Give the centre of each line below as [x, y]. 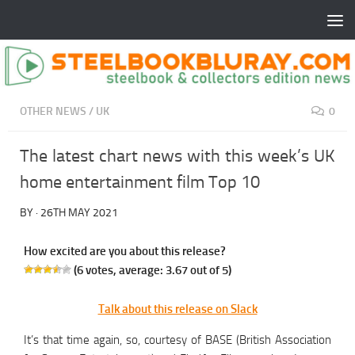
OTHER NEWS [53, 112]
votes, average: [124, 271]
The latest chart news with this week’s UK [177, 157]
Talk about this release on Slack [177, 309]
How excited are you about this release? [125, 252]
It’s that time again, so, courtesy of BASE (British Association [177, 340]
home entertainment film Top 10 [140, 183]
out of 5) [210, 271]
